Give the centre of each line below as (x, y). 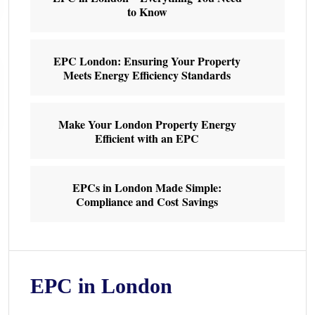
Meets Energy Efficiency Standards (147, 75)
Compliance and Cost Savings (147, 201)
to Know (147, 11)
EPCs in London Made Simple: (147, 187)
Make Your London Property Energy (147, 124)
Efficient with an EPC (147, 138)
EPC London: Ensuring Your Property (147, 60)
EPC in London (101, 285)
